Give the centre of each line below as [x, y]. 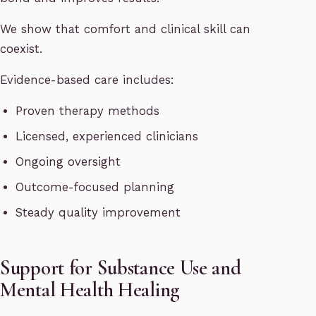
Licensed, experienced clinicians [107, 137]
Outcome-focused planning [95, 188]
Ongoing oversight [68, 162]
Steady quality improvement [98, 213]
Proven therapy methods [88, 111]
